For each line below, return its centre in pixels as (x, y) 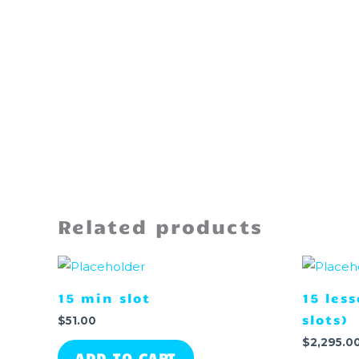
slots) (325, 319)
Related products (160, 226)
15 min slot (104, 297)
